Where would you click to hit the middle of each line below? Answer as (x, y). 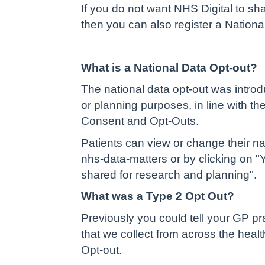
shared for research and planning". (169, 174)
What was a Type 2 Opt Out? (158, 196)
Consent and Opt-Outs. (140, 121)
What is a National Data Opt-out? (169, 67)
